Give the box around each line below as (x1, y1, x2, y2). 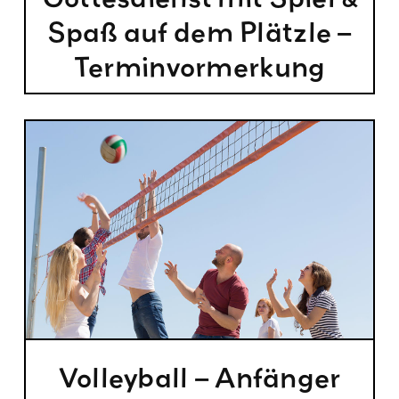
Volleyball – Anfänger (58, 360, 341, 395)
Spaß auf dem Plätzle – (46, 14, 353, 50)
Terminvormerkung (73, 49, 326, 85)
